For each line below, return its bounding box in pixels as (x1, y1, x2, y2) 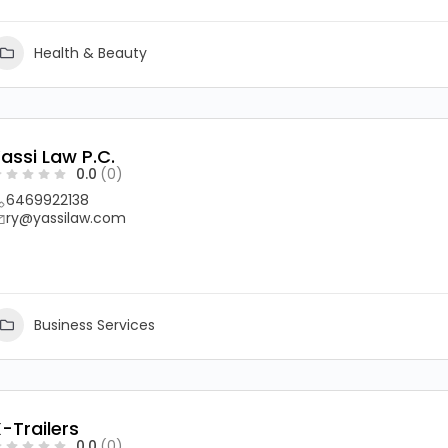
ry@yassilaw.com (6, 208, 126, 228)
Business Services (34, 314, 155, 335)
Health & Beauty (34, 42, 147, 63)
